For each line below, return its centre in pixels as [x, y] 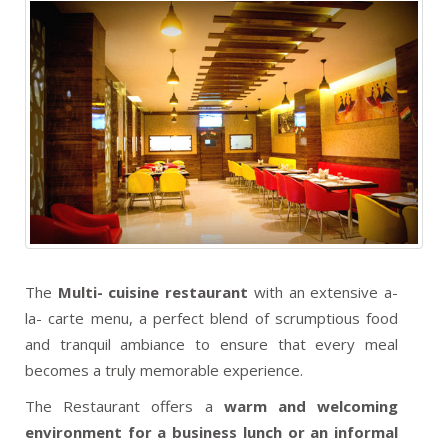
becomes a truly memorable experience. [164, 369]
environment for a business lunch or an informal [211, 431]
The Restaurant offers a [124, 405]
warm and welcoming [311, 405]
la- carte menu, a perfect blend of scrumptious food [211, 317]
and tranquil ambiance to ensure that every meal [211, 343]
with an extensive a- [323, 291]
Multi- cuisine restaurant [150, 291]
